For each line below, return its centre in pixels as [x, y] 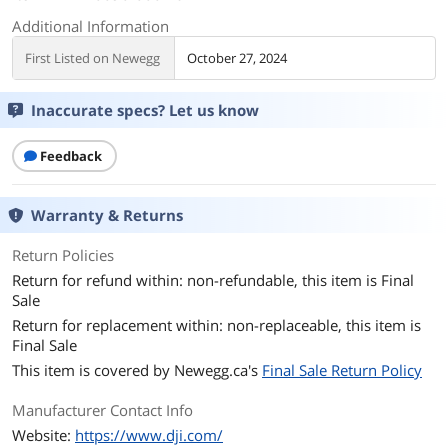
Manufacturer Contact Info [102, 410]
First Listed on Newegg [92, 58]
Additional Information [90, 26]
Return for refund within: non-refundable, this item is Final [213, 280]
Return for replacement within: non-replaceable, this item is [216, 325]
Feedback [71, 156]
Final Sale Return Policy [342, 370]
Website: [43, 435]
